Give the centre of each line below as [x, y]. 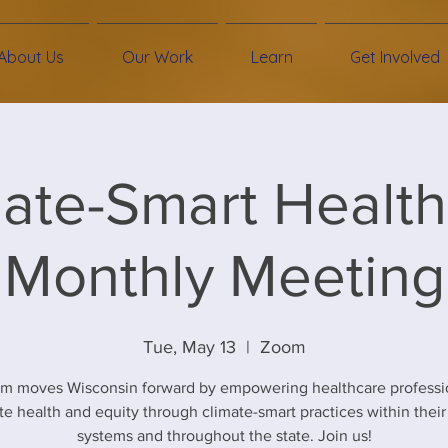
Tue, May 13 [189, 347]
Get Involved [394, 57]
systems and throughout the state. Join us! [224, 435]
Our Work [157, 57]
